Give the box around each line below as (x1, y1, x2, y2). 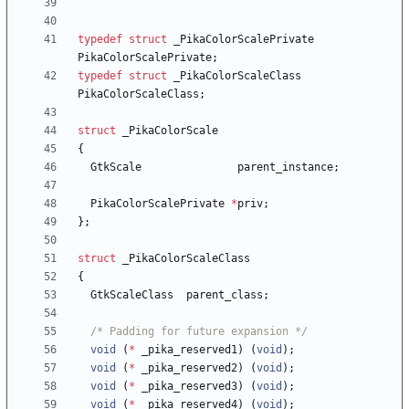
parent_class (186, 288, 263, 302)
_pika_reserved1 (142, 343, 237, 357)
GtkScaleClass (90, 288, 173, 302)
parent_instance (237, 161, 333, 174)
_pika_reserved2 (142, 362, 237, 375)
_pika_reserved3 (142, 380, 237, 393)
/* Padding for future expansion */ (90, 325, 308, 339)
